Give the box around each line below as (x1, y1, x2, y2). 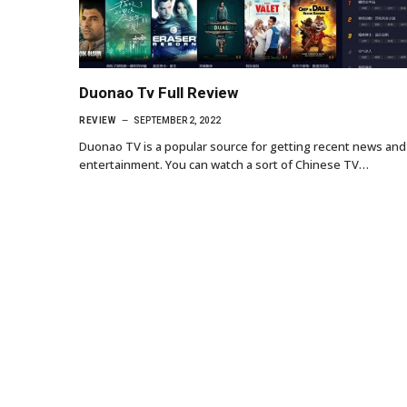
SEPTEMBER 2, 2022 (134, 114, 221, 125)
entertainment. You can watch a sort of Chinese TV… (79, 155, 369, 173)
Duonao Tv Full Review (79, 83, 238, 102)
